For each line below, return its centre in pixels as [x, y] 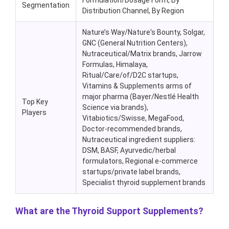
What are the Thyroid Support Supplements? [109, 211]
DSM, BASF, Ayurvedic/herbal [129, 151]
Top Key [35, 102]
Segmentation [46, 5]
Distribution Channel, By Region [133, 11]
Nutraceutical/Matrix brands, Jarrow [142, 54]
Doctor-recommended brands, [132, 129]
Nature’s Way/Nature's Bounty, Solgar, [144, 32]
